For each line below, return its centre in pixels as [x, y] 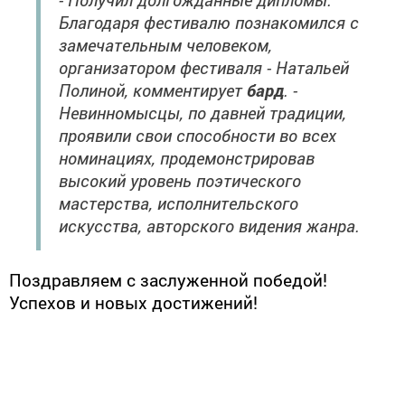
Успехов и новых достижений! [133, 302]
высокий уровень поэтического [180, 180]
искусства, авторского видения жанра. [209, 225]
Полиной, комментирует [153, 89]
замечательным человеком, [165, 44]
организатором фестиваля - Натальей [204, 67]
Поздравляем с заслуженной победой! [168, 279]
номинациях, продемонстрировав [187, 157]
